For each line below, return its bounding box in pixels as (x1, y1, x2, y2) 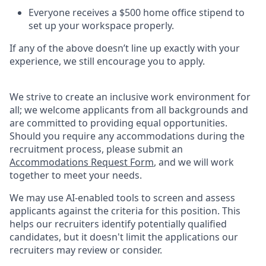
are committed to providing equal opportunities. (9, 116, 227, 129)
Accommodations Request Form (9, 156, 154, 169)
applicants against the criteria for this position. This (9, 204, 240, 217)
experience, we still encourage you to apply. (9, 55, 205, 68)
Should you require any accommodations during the (9, 129, 245, 142)
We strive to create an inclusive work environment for (9, 90, 251, 103)
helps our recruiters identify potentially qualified (9, 217, 227, 230)
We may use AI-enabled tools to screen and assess (9, 191, 235, 204)
